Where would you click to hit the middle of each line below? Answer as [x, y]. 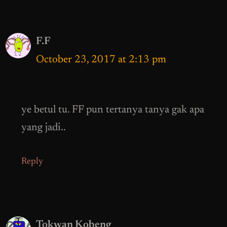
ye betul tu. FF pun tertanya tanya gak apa [113, 110]
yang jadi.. [44, 128]
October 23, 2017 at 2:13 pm [101, 60]
